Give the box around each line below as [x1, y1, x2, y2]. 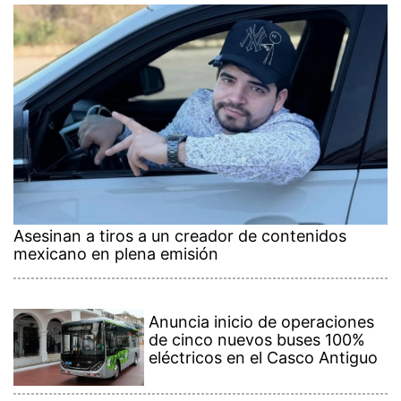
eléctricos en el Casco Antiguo [149, 347, 379, 367]
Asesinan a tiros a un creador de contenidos [13, 226, 346, 245]
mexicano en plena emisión [13, 243, 218, 263]
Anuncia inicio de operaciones [149, 311, 375, 331]
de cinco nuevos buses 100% [149, 329, 366, 349]
